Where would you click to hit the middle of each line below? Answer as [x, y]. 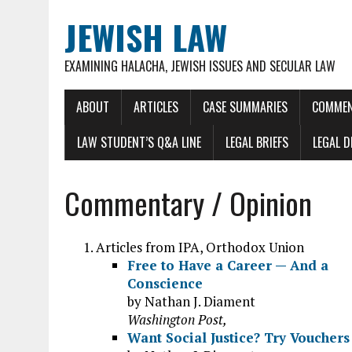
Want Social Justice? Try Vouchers [238, 337]
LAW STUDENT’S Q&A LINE [139, 142]
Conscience [165, 283]
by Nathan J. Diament [191, 301]
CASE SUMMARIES [245, 107]
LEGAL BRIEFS [257, 142]
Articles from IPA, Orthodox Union [200, 247]
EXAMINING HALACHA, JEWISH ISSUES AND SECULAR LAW [200, 66]
